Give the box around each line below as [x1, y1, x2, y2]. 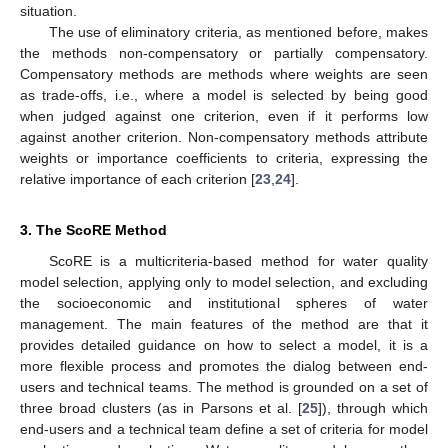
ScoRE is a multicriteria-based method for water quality [48, 253, 428, 270]
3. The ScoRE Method [20, 222, 167, 239]
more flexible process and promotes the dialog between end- [20, 358, 428, 375]
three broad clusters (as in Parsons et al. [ [20, 400, 302, 417]
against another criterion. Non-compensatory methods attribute [20, 129, 428, 146]
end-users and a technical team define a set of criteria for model [20, 421, 428, 438]
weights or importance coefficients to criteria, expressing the [20, 150, 428, 167]
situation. [20, 3, 77, 20]
